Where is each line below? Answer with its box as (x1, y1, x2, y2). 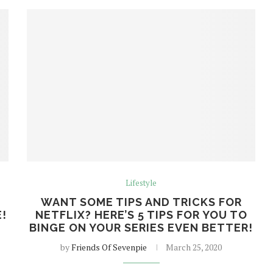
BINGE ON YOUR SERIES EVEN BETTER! (29, 221, 253, 234)
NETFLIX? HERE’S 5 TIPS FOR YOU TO (35, 208, 247, 221)
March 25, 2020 (166, 241, 222, 253)
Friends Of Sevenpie (71, 241, 147, 253)
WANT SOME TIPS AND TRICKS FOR (40, 195, 242, 208)
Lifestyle (126, 177, 157, 188)
